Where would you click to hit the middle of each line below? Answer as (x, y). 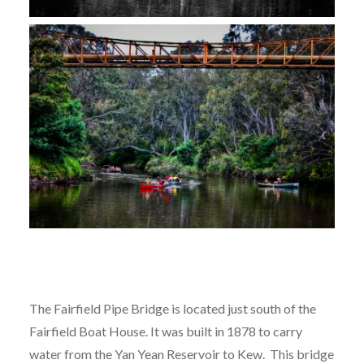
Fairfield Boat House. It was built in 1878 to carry (165, 331)
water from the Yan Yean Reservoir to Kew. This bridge (181, 354)
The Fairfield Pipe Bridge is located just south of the (172, 309)
